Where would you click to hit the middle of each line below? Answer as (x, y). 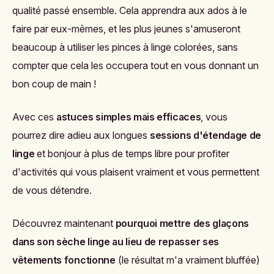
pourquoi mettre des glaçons (182, 223)
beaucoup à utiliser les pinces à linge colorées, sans (125, 47)
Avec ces (34, 117)
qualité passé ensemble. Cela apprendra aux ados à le (130, 10)
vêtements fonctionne (64, 260)
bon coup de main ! (54, 83)
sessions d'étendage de (206, 135)
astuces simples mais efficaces (129, 117)
